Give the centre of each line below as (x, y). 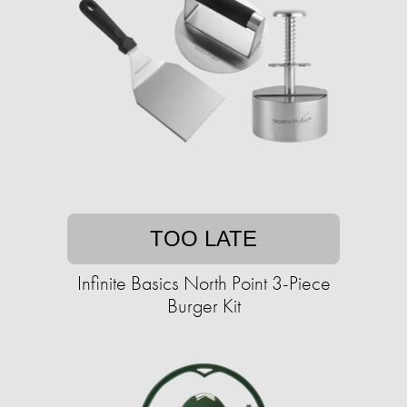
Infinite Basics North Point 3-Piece (203, 283)
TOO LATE (203, 239)
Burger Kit (203, 306)
